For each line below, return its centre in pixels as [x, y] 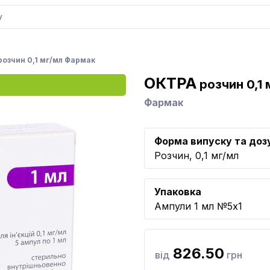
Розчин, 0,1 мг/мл [196, 155]
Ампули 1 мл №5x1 [198, 206]
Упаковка [178, 192]
